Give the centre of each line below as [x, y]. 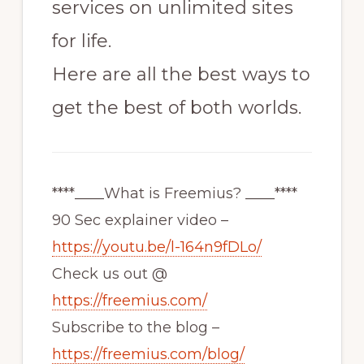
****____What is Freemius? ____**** [174, 194]
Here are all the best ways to [181, 75]
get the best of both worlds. [176, 108]
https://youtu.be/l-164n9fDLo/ [156, 247]
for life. [81, 41]
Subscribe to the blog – [135, 328]
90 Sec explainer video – [140, 221]
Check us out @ [109, 274]
